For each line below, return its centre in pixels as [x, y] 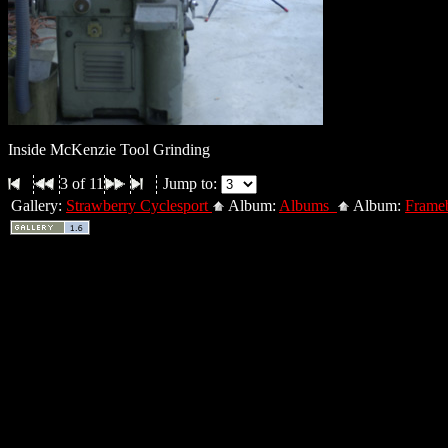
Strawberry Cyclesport [139, 205]
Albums [308, 205]
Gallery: [38, 205]
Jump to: [192, 183]
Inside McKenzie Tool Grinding [109, 149]
